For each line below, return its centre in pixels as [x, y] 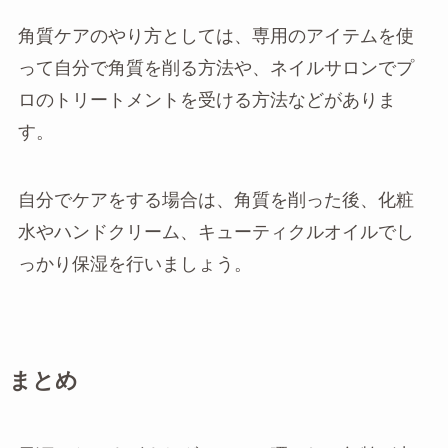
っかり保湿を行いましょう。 [134, 264]
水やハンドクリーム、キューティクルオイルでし [215, 232]
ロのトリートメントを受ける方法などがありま [206, 100]
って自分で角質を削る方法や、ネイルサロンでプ [215, 68]
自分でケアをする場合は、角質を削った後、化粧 [215, 200]
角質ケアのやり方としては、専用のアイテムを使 [215, 36]
